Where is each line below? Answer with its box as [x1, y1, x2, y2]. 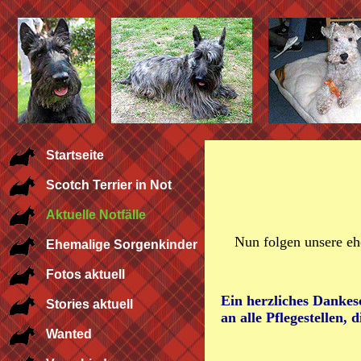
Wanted [46, 327, 92, 341]
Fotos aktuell [46, 268, 125, 281]
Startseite [46, 148, 104, 162]
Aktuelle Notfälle [46, 208, 146, 222]
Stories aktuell [46, 297, 133, 311]
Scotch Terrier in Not [46, 178, 172, 192]
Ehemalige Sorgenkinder [46, 238, 197, 251]
